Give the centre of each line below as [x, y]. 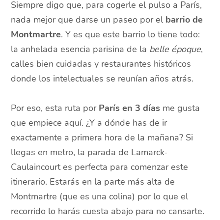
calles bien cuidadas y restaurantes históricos [101, 64]
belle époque [175, 49]
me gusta [180, 108]
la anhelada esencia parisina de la [80, 49]
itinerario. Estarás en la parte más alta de [93, 182]
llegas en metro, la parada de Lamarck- [90, 152]
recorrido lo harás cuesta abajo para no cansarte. [108, 211]
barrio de [184, 20]
